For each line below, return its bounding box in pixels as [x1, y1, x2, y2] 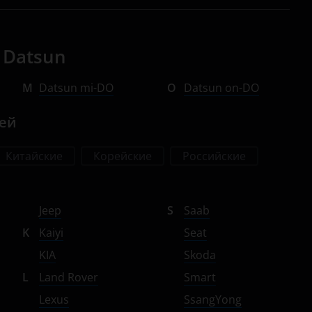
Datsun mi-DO [39, 80, 114, 95]
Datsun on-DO [184, 80, 259, 95]
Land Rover [39, 270, 98, 285]
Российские [182, 148, 246, 164]
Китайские [6, 148, 63, 164]
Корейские [93, 148, 152, 164]
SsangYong [184, 292, 242, 307]
